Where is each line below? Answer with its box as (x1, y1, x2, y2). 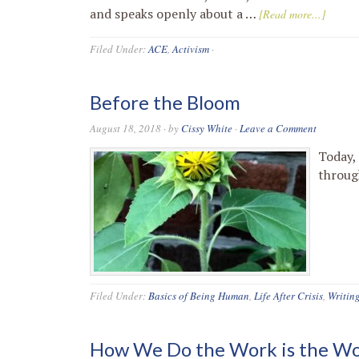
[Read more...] (259, 6, 325, 22)
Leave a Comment (240, 121, 317, 135)
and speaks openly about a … (90, 5, 259, 22)
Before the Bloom (90, 91, 240, 114)
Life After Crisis (254, 288, 323, 303)
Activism (172, 42, 209, 56)
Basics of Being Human (148, 288, 249, 303)
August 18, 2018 (90, 121, 161, 135)
